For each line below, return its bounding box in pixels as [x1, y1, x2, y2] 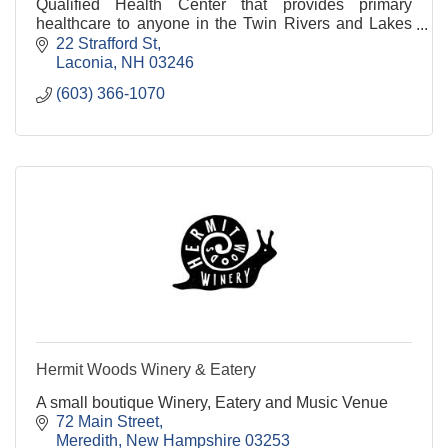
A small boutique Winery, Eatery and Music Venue [36, 394, 388, 412]
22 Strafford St [56, 35, 157, 53]
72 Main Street [56, 413, 159, 431]
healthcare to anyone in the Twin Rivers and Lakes [36, 15, 412, 33]
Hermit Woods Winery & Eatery [36, 361, 256, 379]
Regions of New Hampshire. [36, 34, 236, 52]
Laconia [56, 54, 113, 72]
